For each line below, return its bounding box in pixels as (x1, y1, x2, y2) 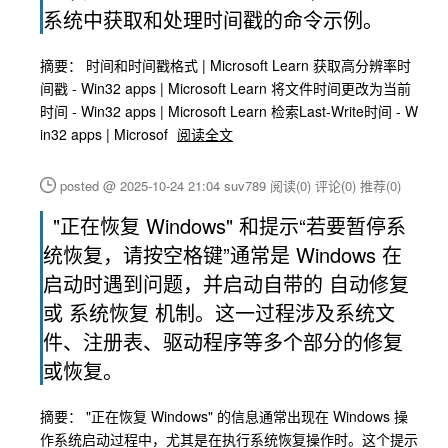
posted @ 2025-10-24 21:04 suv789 (60, 176, 270, 195)
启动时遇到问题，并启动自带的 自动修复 (43, 269, 409, 298)
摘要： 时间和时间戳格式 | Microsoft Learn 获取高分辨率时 (40, 55, 411, 75)
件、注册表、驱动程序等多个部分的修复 (43, 327, 403, 356)
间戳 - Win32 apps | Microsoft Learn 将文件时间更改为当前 (40, 78, 411, 98)
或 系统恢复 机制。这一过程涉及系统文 (43, 298, 395, 327)
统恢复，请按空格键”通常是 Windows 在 (43, 240, 402, 269)
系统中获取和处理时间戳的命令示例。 (43, 5, 383, 34)
